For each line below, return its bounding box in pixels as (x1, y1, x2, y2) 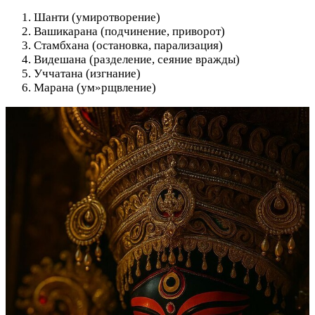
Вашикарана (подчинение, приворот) (34, 25, 225, 39)
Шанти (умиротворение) (34, 11, 160, 25)
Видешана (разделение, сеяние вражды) (34, 53, 240, 67)
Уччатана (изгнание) (34, 67, 141, 81)
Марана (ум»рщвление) (34, 81, 156, 95)
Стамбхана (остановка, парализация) (34, 39, 223, 53)
